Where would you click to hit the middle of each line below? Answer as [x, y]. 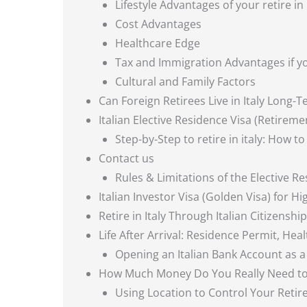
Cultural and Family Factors [185, 82]
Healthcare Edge [158, 44]
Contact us [126, 159]
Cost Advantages [158, 24]
